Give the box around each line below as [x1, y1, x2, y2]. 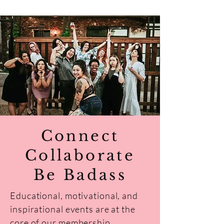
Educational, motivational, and [10, 190, 138, 201]
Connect [40, 127, 119, 145]
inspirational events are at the [10, 203, 135, 214]
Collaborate [25, 146, 135, 164]
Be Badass [33, 166, 127, 184]
